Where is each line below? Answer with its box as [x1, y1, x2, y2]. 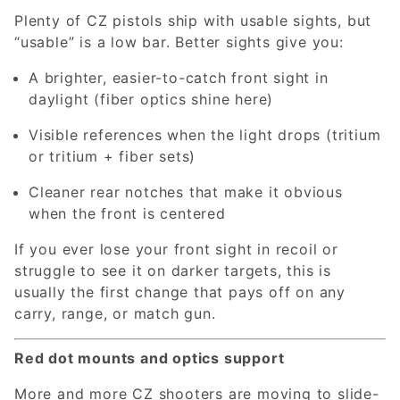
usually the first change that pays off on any [14, 282, 346, 301]
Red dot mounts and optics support [14, 348, 285, 367]
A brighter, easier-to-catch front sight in [29, 68, 329, 87]
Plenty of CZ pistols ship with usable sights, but [14, 11, 372, 29]
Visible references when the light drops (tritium [29, 125, 381, 144]
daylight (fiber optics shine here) [29, 89, 274, 108]
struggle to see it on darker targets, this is [14, 261, 331, 279]
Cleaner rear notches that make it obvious [29, 182, 343, 201]
